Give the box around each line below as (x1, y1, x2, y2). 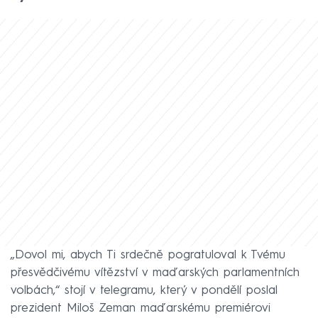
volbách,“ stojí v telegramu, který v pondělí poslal (11, 284, 278, 297)
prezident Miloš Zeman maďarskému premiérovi (11, 302, 270, 314)
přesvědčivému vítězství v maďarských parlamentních (11, 266, 300, 279)
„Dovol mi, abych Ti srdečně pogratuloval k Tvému (11, 248, 285, 261)
